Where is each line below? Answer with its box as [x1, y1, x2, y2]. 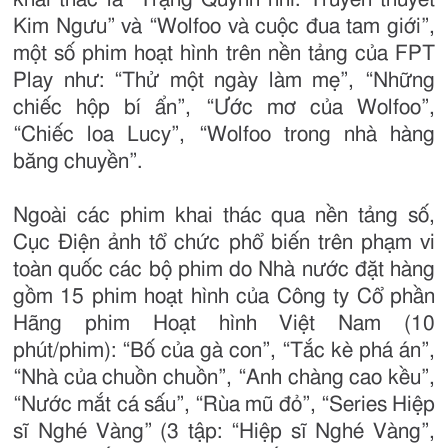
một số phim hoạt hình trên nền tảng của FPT [13, 43, 435, 65]
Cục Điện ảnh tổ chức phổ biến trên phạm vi [13, 232, 435, 254]
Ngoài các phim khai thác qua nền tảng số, [13, 205, 435, 227]
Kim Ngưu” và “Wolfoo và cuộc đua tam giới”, [13, 16, 435, 38]
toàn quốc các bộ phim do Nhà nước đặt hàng [13, 259, 435, 281]
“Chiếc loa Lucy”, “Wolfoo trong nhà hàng [13, 124, 435, 146]
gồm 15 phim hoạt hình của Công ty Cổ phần [13, 286, 435, 308]
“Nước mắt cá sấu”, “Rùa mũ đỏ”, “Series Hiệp [13, 394, 435, 416]
